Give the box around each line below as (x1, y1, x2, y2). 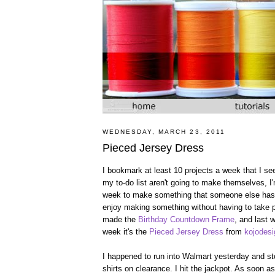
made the (103, 214, 138, 224)
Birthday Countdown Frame (138, 214, 234, 224)
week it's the (103, 227, 149, 236)
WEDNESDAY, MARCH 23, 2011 (103, 128, 225, 136)
